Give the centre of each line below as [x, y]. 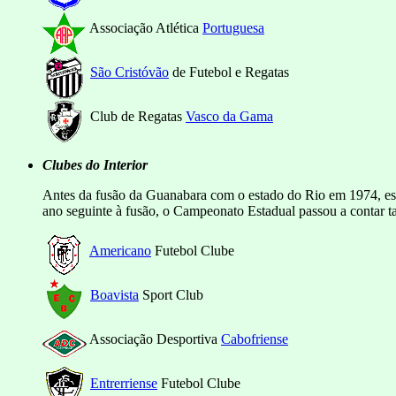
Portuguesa [233, 27]
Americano [120, 250]
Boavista [114, 294]
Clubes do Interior [95, 164]
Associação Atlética [145, 27]
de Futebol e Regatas [229, 72]
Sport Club [171, 294]
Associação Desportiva [154, 339]
